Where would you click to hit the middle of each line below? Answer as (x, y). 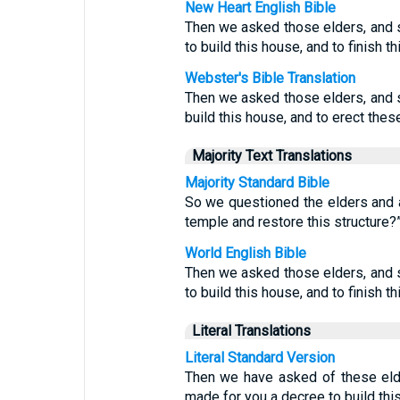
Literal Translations (251, 331)
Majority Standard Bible (257, 183)
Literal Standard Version (259, 358)
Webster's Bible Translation (270, 78)
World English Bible (245, 253)
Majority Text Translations (271, 156)
